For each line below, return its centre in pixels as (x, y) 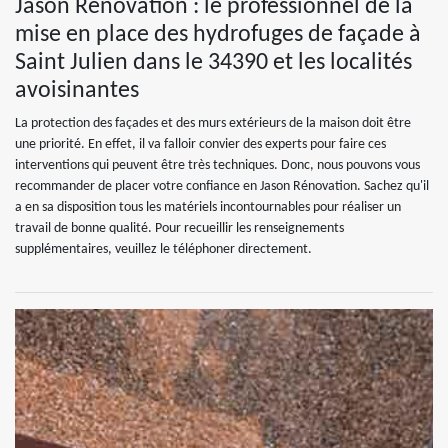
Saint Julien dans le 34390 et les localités (213, 63)
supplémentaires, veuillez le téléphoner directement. (163, 249)
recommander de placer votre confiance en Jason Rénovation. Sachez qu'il (222, 186)
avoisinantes (77, 91)
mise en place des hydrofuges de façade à (218, 35)
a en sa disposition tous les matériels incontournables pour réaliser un (208, 207)
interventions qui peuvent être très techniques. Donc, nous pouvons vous (217, 165)
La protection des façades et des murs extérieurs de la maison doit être (213, 123)
